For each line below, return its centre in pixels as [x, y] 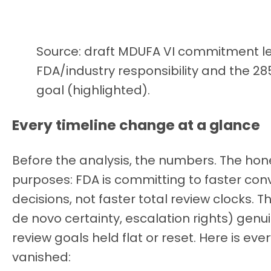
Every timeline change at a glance [136, 125]
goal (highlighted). [93, 90]
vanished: [41, 257]
